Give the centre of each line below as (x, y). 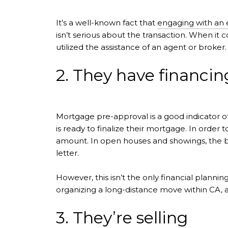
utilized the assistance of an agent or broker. (141, 47)
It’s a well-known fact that (107, 22)
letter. (67, 153)
